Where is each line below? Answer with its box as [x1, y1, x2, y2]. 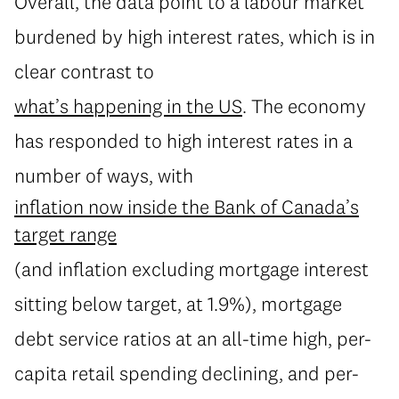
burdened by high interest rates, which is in [14, 24, 375, 50]
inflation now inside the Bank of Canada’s [14, 194, 359, 220]
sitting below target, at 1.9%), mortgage [14, 291, 342, 317]
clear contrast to [14, 59, 154, 85]
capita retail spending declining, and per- [14, 361, 359, 387]
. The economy [242, 94, 366, 119]
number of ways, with [14, 163, 193, 189]
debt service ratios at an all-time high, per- [14, 326, 371, 352]
